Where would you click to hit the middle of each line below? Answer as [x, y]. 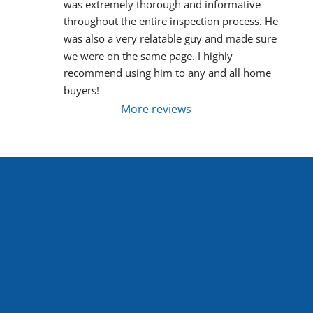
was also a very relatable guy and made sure [170, 38]
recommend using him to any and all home [167, 73]
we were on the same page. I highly [148, 56]
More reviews [156, 109]
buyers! [81, 90]
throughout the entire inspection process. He [170, 21]
